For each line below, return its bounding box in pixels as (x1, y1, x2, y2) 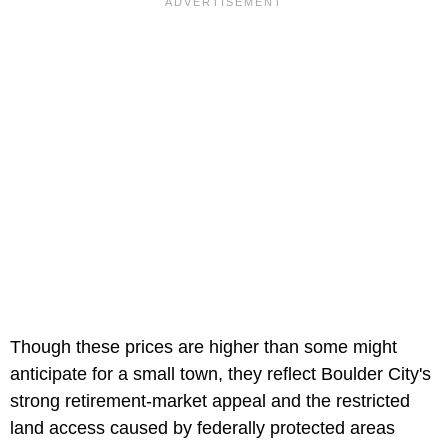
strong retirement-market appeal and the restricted (10, 390, 410, 411)
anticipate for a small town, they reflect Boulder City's (10, 363, 431, 384)
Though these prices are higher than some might (10, 336, 397, 357)
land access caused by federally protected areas (10, 417, 395, 438)
